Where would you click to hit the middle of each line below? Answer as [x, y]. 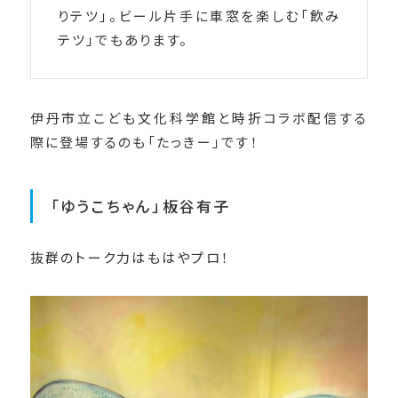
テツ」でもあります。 [123, 40]
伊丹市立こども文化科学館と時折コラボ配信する [199, 118]
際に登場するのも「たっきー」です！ [144, 142]
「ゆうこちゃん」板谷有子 [140, 206]
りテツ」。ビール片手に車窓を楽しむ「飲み [199, 16]
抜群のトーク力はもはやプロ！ [130, 258]
